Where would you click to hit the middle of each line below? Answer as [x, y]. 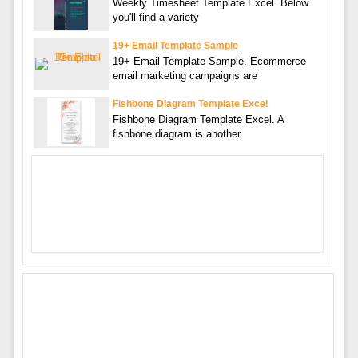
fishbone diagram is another [176, 134]
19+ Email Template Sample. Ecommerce [209, 62]
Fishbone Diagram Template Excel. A [198, 120]
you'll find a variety [155, 18]
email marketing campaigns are [185, 76]
